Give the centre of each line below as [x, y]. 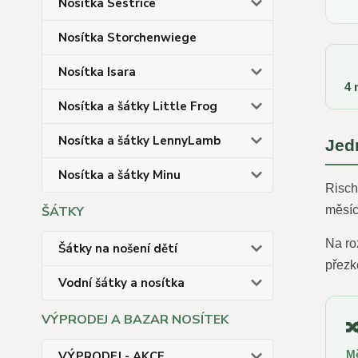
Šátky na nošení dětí [118, 249]
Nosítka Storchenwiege [127, 38]
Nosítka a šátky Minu [119, 175]
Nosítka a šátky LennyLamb [139, 141]
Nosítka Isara [97, 72]
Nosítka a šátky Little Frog [138, 106]
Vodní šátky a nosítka [121, 283]
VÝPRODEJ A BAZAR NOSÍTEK [135, 320]
